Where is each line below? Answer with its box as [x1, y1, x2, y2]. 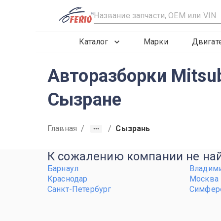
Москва [189, 174, 219, 184]
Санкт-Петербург [47, 184, 111, 194]
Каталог [79, 37, 108, 46]
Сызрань [115, 124, 150, 133]
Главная [47, 124, 77, 133]
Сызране [47, 89, 122, 110]
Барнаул [47, 164, 79, 173]
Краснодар [47, 174, 88, 184]
